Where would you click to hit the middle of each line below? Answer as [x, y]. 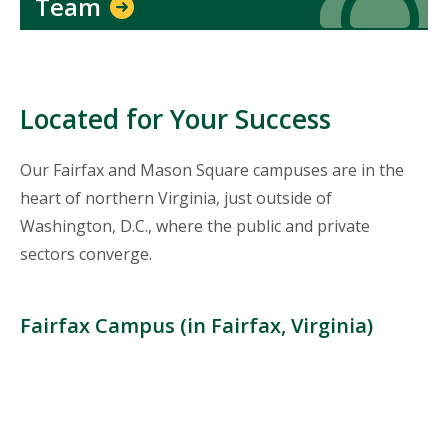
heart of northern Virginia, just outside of [176, 197]
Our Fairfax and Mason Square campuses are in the [212, 169]
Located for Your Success [175, 118]
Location [52, 389]
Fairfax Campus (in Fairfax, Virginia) [196, 326]
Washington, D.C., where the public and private [195, 225]
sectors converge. [88, 253]
